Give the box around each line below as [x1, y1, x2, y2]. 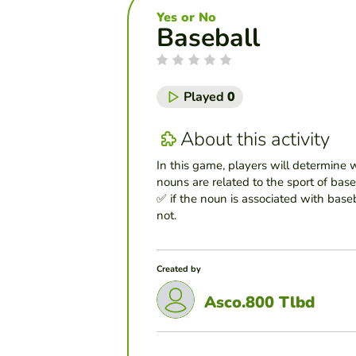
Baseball [157, 21, 260, 56]
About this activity [180, 126, 330, 152]
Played [184, 88, 227, 106]
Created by [157, 263, 201, 276]
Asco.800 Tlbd [204, 291, 315, 313]
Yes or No [157, 9, 216, 27]
